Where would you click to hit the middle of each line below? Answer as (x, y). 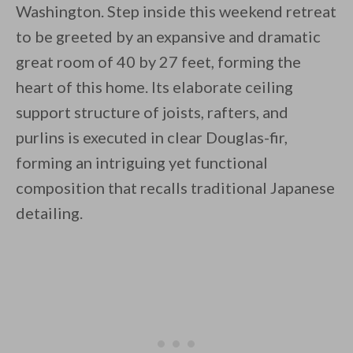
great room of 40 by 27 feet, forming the (158, 62)
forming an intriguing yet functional (142, 163)
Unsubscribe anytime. (235, 148)
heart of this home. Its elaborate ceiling (154, 87)
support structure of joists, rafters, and (152, 112)
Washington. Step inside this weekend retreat (176, 11)
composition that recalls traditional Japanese (175, 188)
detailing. (49, 213)
